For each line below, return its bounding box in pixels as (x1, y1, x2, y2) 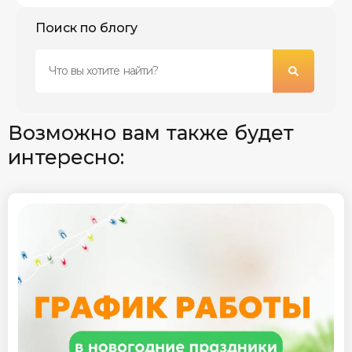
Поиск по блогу (35, 20, 137, 35)
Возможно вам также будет (8, 120, 294, 145)
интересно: (8, 145, 124, 169)
